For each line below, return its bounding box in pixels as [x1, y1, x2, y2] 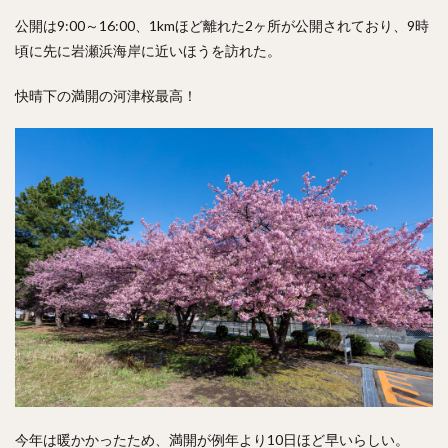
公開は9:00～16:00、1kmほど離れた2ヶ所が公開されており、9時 [15, 17, 429, 34]
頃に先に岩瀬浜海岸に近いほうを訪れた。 [15, 42, 281, 59]
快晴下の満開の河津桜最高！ [15, 87, 197, 104]
